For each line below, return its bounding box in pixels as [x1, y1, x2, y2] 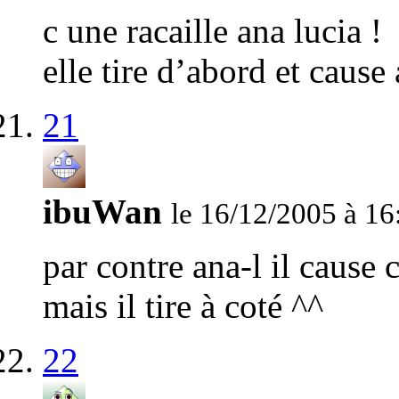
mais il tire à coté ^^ [43, 287, 323, 326]
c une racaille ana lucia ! [43, 12, 382, 51]
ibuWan [43, 192, 162, 232]
